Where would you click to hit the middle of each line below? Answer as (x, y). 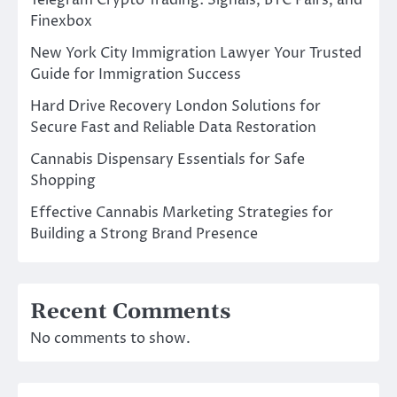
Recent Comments (130, 312)
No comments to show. (110, 339)
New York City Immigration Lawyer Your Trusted (196, 54)
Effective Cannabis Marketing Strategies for (182, 213)
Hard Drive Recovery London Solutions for (175, 107)
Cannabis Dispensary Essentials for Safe (167, 160)
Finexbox (61, 22)
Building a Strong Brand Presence (144, 234)
